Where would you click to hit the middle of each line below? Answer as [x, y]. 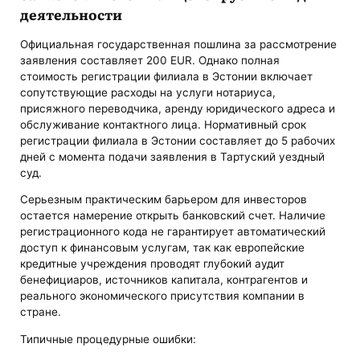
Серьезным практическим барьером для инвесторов [164, 200]
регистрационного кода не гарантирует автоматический [173, 232]
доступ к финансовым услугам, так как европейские [163, 248]
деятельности [72, 14]
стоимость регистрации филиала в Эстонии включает [167, 76]
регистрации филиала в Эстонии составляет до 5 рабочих [178, 140]
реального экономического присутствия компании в [163, 296]
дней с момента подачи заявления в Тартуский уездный [173, 156]
